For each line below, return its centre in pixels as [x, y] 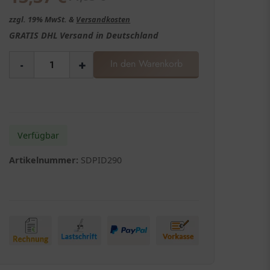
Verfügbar [39, 135]
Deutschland [133, 35]
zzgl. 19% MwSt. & [43, 19]
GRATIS [24, 35]
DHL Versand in [73, 35]
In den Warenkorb [146, 63]
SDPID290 [102, 160]
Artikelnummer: [44, 160]
